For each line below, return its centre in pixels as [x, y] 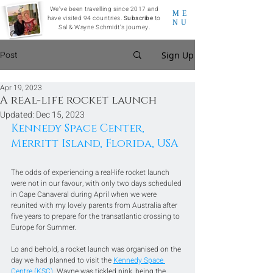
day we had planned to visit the [62, 260]
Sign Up [178, 55]
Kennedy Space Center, [79, 129]
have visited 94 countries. [86, 18]
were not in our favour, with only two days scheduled [97, 183]
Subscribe [138, 18]
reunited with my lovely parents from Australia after [95, 205]
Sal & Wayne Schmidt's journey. [104, 27]
